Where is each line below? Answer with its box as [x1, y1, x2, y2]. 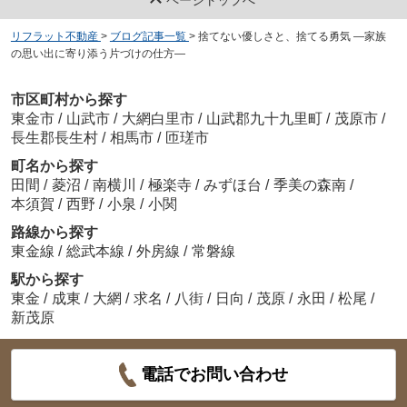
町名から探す [10, 158, 98, 174]
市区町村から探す [10, 92, 127, 108]
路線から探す [10, 224, 98, 241]
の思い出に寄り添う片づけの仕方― [10, 46, 185, 60]
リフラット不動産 [10, 29, 98, 43]
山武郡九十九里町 [205, 111, 323, 127]
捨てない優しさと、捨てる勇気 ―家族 [197, 29, 386, 43]
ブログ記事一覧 [109, 29, 186, 43]
